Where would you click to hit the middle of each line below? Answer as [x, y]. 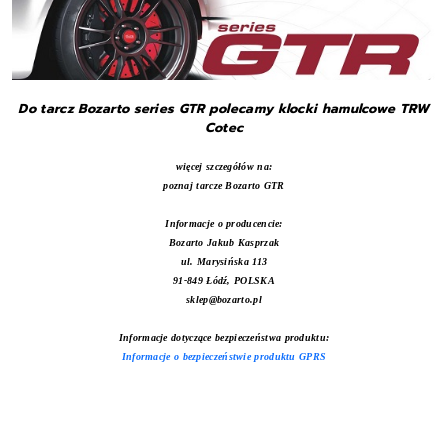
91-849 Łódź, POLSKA [224, 280]
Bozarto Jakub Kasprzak [224, 242]
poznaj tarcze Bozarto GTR [224, 185]
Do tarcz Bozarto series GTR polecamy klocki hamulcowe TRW [224, 108]
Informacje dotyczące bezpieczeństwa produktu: [224, 337]
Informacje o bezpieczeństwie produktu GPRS [224, 356]
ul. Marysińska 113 [224, 261]
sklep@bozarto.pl [224, 299]
